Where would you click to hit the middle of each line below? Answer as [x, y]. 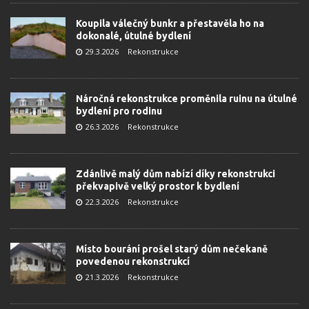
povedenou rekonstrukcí [133, 261]
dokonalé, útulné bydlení [133, 36]
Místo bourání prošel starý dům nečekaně [172, 249]
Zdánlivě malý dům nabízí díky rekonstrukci [176, 174]
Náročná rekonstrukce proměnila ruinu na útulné [187, 99]
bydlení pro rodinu [119, 111]
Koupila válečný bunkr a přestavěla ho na [170, 23]
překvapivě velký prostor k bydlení [158, 186]
